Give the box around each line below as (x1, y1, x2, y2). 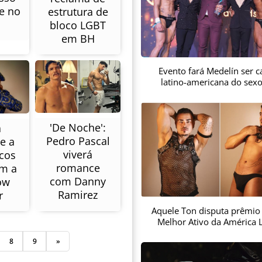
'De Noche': (50, 120, 106, 135)
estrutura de (47, 4, 108, 19)
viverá (63, 147, 92, 161)
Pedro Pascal (46, 133, 110, 148)
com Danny (50, 174, 106, 188)
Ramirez (58, 187, 98, 202)
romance (56, 160, 100, 175)
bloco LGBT (50, 18, 106, 32)
